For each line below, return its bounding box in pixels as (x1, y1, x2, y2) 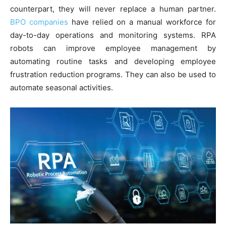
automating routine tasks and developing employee (10, 56, 216, 67)
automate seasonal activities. (10, 83, 113, 93)
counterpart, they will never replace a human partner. (10, 4, 216, 14)
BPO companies (10, 17, 68, 27)
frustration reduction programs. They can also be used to (10, 70, 216, 80)
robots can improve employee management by (10, 43, 216, 53)
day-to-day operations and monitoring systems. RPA (10, 30, 216, 40)
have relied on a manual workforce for (68, 17, 216, 27)
